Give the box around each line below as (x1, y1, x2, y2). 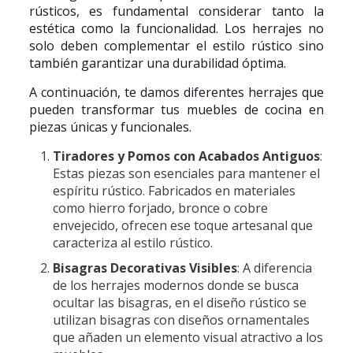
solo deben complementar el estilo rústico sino (28, 37, 325, 54)
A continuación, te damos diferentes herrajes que (28, 84, 325, 101)
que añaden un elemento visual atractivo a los (52, 329, 323, 346)
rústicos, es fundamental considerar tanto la (28, 2, 325, 20)
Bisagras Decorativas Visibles (52, 259, 237, 277)
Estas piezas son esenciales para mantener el (52, 165, 320, 182)
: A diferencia (236, 259, 312, 277)
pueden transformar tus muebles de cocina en (28, 101, 325, 118)
